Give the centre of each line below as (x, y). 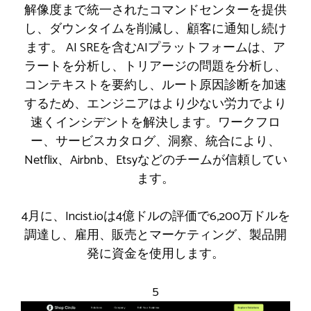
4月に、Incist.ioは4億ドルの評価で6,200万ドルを (155, 217)
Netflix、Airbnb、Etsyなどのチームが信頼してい (155, 161)
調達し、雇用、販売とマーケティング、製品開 (155, 236)
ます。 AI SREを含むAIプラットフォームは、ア (155, 48)
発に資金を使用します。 (155, 254)
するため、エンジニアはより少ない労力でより (155, 104)
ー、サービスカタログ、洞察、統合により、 (155, 142)
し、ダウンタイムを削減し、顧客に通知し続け (155, 30)
